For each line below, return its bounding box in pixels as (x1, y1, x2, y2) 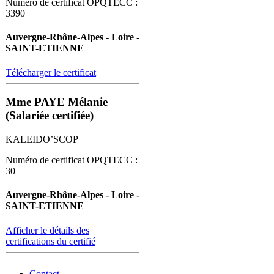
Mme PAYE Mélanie (6, 95, 108, 109)
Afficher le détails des (6, 224, 89, 235)
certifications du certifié (6, 235, 95, 246)
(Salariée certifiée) (6, 109, 94, 122)
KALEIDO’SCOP (6, 133, 78, 144)
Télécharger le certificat (6, 67, 96, 78)
